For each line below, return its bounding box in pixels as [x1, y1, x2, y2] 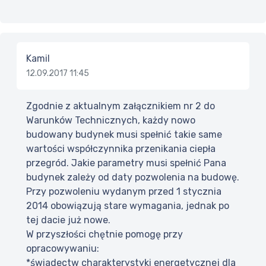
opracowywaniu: [26, 243, 99, 255]
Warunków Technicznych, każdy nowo [26, 115, 195, 126]
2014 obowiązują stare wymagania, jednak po [26, 200, 229, 212]
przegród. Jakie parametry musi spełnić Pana [26, 157, 226, 169]
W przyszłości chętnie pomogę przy [26, 229, 183, 240]
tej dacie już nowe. [26, 214, 110, 226]
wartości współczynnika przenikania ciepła [26, 143, 216, 155]
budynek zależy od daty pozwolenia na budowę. [26, 172, 239, 183]
